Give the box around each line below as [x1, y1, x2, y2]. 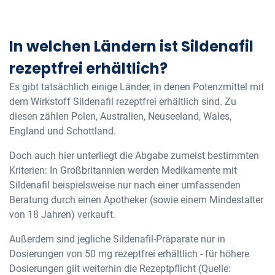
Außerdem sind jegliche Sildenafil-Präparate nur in [9, 233, 225, 245]
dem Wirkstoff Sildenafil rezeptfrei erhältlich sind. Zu [9, 96, 236, 107]
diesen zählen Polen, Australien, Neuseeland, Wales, [9, 110, 231, 122]
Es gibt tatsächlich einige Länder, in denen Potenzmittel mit [9, 81, 264, 93]
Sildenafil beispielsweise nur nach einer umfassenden [9, 179, 241, 191]
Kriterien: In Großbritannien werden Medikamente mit [9, 165, 237, 176]
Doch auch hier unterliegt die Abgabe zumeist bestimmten [9, 150, 259, 161]
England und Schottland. [9, 125, 118, 137]
